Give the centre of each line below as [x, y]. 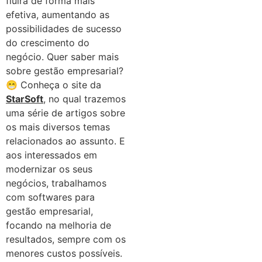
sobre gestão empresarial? [65, 71]
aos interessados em [51, 155]
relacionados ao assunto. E [65, 141]
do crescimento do [48, 43]
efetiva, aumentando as [58, 15]
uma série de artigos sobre [65, 113]
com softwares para [50, 197]
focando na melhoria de [58, 225]
